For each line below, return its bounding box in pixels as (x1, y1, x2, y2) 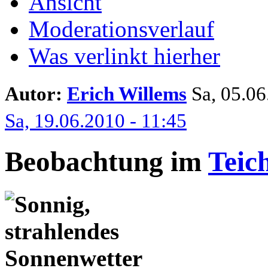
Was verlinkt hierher (29, 42, 220, 69)
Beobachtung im (5, 146, 208, 178)
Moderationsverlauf (29, 16, 214, 42)
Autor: (5, 83, 67, 105)
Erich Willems (67, 83, 187, 105)
